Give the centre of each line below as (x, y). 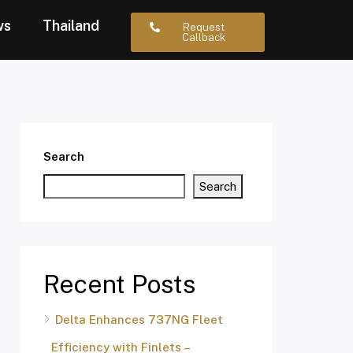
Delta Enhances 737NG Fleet (139, 320)
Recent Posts (119, 284)
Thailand (71, 26)
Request (203, 27)
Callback (203, 37)
